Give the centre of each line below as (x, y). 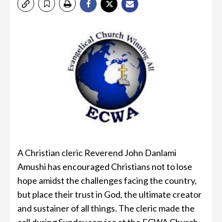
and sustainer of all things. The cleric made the (106, 208)
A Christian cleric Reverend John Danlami (97, 153)
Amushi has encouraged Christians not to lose (105, 167)
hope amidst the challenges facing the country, (107, 181)
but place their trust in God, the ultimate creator (110, 194)
